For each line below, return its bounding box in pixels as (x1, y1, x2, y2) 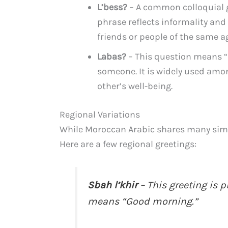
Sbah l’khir (87, 179, 137, 191)
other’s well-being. (97, 80, 173, 92)
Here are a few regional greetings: (60, 138, 196, 150)
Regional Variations (60, 109, 140, 121)
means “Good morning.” (87, 195, 198, 208)
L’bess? (97, 2, 127, 13)
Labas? (97, 51, 126, 63)
